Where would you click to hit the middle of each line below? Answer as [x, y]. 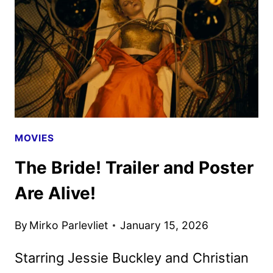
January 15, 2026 [165, 225]
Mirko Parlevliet [69, 225]
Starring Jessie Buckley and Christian [132, 257]
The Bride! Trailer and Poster [134, 168]
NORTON [108, 54]
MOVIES [34, 138]
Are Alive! [55, 193]
